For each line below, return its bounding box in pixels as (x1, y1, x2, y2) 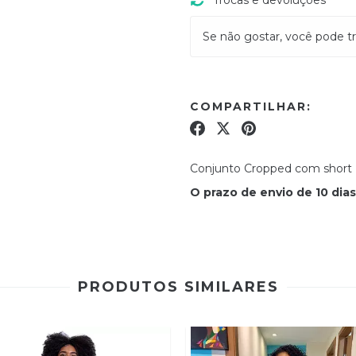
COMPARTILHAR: (190, 99, 311, 114)
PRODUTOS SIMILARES (77, 277, 279, 296)
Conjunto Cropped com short (190, 161, 352, 176)
